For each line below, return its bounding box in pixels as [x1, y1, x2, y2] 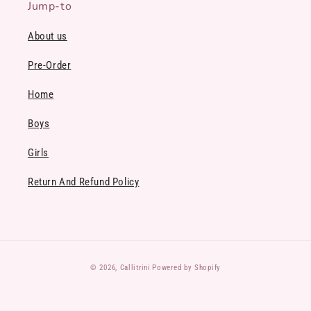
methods [155, 272, 194, 285]
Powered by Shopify [152, 263, 221, 273]
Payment [155, 253, 193, 267]
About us [28, 30, 67, 43]
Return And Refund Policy [28, 176, 140, 189]
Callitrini [119, 263, 151, 273]
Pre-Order [28, 59, 72, 72]
